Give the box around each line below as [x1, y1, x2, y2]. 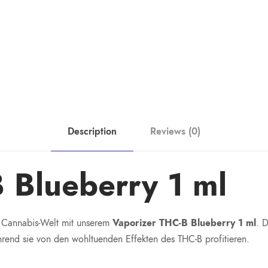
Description [68, 125, 117, 139]
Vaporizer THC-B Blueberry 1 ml [112, 217, 256, 230]
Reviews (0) [150, 125, 200, 139]
